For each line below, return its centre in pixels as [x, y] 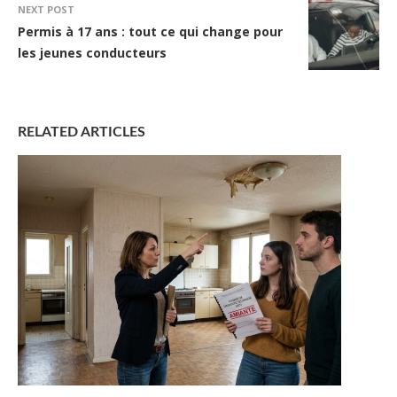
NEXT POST [46, 10]
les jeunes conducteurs [92, 53]
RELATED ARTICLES [82, 132]
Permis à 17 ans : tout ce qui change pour [150, 32]
